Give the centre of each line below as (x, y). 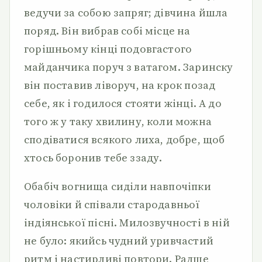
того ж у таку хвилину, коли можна (118, 121)
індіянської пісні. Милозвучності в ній (127, 223)
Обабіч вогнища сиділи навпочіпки (118, 186)
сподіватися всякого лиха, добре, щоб (125, 139)
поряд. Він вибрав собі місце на (107, 31)
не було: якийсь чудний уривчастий (119, 241)
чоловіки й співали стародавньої (112, 204)
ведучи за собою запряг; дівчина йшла (126, 13)
